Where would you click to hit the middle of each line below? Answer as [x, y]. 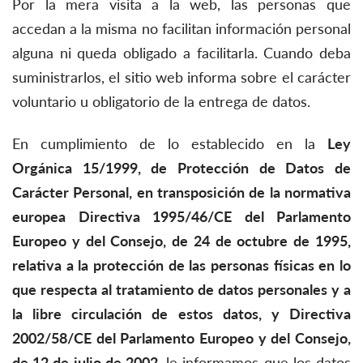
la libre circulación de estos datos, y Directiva [181, 314]
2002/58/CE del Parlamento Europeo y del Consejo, [181, 338]
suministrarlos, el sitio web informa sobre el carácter [181, 77]
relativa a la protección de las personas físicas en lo [181, 265]
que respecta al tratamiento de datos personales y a [181, 289]
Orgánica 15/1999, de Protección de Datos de [181, 168]
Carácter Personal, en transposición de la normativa [181, 192]
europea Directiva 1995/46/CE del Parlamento [181, 216]
